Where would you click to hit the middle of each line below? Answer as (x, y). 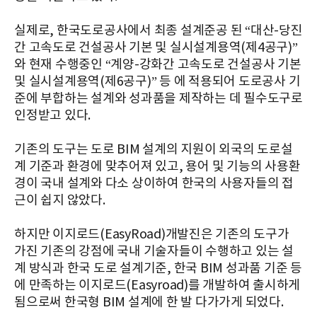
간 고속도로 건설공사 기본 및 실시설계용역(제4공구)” (156, 48)
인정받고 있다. (52, 116)
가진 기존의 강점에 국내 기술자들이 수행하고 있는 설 (154, 252)
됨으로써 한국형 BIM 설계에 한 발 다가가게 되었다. (149, 303)
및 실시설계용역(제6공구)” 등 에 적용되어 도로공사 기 (157, 82)
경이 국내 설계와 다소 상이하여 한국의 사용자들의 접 (154, 184)
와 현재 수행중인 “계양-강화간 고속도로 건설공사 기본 (158, 65)
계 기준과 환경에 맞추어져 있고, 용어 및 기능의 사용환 (157, 167)
